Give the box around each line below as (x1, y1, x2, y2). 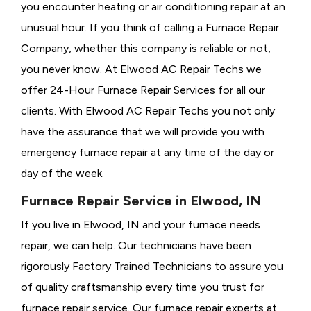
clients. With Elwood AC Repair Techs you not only (21, 104, 275, 118)
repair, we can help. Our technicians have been (21, 239, 251, 253)
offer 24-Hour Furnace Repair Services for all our (21, 83, 265, 97)
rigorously (21, 260, 69, 274)
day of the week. (21, 167, 104, 180)
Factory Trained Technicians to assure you (72, 260, 283, 274)
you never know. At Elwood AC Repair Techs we (21, 62, 262, 76)
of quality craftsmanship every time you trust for (21, 280, 264, 294)
